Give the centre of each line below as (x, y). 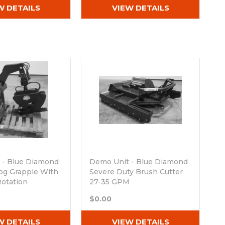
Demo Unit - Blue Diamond (139, 162)
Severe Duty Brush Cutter (136, 172)
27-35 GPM (110, 182)
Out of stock (112, 192)
